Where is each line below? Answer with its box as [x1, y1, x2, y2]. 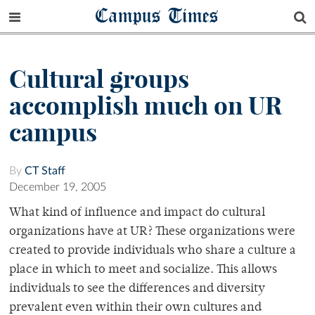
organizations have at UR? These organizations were [9, 226, 295, 239]
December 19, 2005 [9, 181, 106, 193]
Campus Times [96, 2, 219, 28]
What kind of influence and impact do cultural [9, 207, 265, 220]
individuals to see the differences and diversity [9, 283, 265, 296]
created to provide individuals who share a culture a [9, 245, 296, 258]
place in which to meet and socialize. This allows [9, 264, 277, 277]
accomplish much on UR [9, 90, 282, 122]
